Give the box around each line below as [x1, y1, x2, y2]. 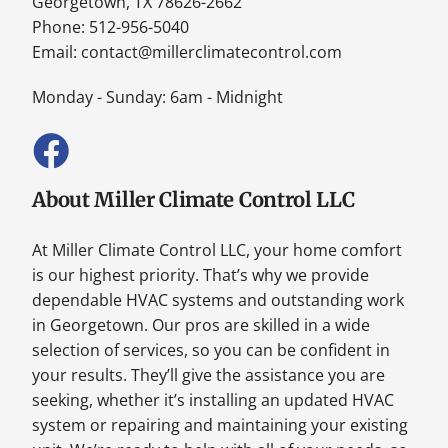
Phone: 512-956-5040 [32, 15, 190, 38]
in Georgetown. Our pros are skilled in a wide [32, 314, 371, 337]
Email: [32, 40, 82, 63]
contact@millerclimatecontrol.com [81, 40, 343, 63]
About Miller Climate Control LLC [32, 186, 355, 213]
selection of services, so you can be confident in [32, 339, 391, 362]
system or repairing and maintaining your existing [32, 414, 409, 437]
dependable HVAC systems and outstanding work [32, 289, 405, 312]
